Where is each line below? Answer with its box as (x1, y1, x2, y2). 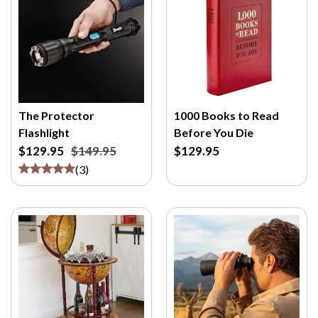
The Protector (18, 109, 94, 122)
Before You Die (174, 126, 253, 139)
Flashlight (18, 126, 70, 139)
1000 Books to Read (174, 109, 279, 122)
